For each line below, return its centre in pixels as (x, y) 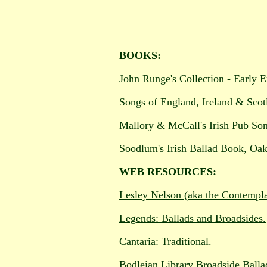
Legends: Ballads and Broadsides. (193, 218)
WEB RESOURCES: (168, 172)
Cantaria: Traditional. (165, 241)
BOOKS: (140, 55)
